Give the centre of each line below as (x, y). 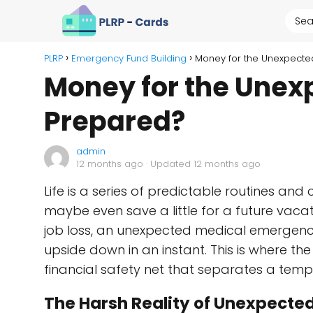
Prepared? (115, 121)
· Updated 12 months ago (202, 164)
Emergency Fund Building (129, 58)
